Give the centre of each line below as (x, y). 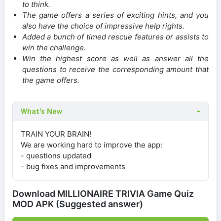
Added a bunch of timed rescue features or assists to (115, 37)
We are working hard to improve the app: (92, 145)
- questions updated (56, 155)
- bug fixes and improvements (73, 166)
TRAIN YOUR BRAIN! (56, 134)
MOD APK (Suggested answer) (78, 204)
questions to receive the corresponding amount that (115, 69)
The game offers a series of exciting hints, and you (115, 15)
